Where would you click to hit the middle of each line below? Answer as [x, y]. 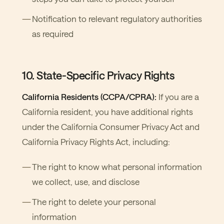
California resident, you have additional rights [107, 111]
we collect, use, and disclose [86, 181]
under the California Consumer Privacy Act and [111, 126]
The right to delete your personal [94, 201]
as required [53, 33]
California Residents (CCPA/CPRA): [89, 96]
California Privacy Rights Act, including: [96, 141]
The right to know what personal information [117, 166]
